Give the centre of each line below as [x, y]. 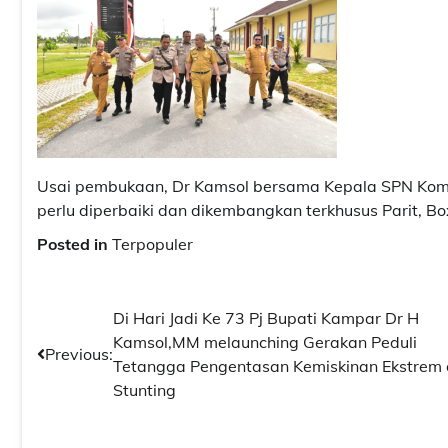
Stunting [144, 389]
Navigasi [86, 322]
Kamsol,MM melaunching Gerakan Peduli [265, 341]
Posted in [74, 243]
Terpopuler [152, 243]
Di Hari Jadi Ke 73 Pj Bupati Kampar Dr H [266, 317]
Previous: [79, 353]
